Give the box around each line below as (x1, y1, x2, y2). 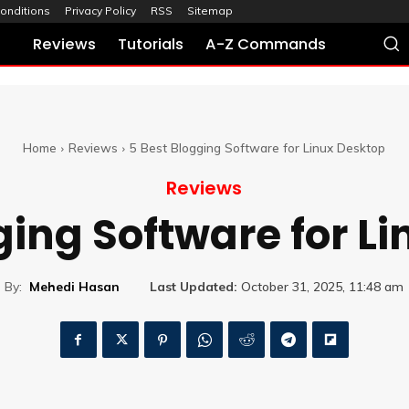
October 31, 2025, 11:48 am (241, 278, 404, 296)
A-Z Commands (205, 34, 327, 55)
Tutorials (118, 34, 184, 55)
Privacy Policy (65, 4, 136, 18)
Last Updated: (150, 278, 237, 296)
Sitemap (187, 4, 233, 18)
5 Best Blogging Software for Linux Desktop (130, 140, 385, 155)
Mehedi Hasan (29, 278, 120, 295)
